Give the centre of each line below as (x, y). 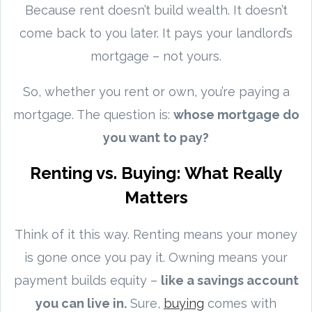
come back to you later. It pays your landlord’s (156, 33)
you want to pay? (156, 137)
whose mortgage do (236, 114)
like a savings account (229, 280)
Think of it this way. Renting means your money (156, 234)
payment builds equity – (87, 280)
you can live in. (81, 303)
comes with (240, 303)
